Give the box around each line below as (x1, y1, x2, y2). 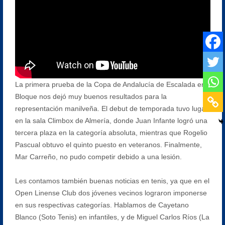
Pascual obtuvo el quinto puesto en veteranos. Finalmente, (15, 140, 202, 149)
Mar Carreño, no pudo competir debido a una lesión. (15, 152, 182, 161)
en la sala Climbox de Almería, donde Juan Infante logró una (15, 116, 207, 125)
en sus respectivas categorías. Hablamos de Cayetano (15, 200, 189, 209)
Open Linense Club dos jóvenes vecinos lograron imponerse (15, 188, 207, 197)
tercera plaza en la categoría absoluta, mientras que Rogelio (15, 128, 207, 137)
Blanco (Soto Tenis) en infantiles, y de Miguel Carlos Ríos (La (15, 212, 209, 221)
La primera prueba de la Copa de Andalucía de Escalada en (15, 80, 205, 88)
